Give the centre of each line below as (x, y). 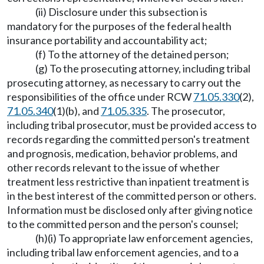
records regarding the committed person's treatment (128, 139)
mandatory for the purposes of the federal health (119, 26)
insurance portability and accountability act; (107, 40)
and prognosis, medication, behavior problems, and (122, 153)
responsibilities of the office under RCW (100, 97)
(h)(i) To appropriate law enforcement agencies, (144, 238)
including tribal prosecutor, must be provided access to (132, 125)
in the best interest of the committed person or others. (132, 196)
